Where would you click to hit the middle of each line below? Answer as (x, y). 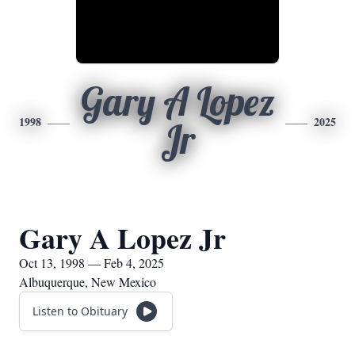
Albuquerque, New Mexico (88, 282)
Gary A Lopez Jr (122, 238)
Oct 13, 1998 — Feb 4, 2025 (92, 263)
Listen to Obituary (80, 311)
